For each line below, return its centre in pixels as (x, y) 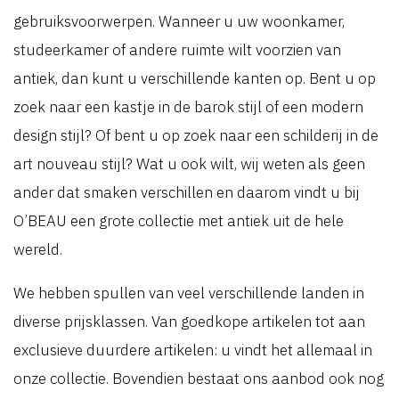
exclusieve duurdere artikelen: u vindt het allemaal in (193, 350)
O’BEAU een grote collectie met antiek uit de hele (179, 221)
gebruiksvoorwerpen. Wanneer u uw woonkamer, (179, 21)
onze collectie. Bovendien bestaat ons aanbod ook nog (199, 379)
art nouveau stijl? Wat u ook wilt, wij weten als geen (189, 164)
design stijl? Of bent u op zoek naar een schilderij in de (196, 135)
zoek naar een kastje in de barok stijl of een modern (188, 107)
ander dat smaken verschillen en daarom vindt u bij (187, 192)
